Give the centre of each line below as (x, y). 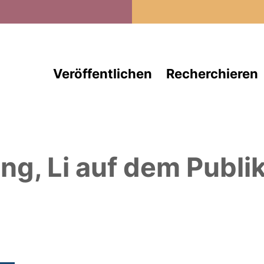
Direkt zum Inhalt (174, 7)
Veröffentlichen (102, 74)
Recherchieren (212, 74)
